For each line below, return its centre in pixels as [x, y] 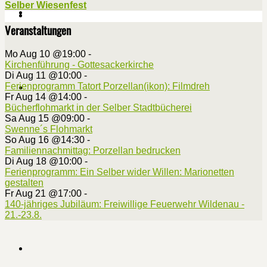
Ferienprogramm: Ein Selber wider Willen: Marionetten [119, 172]
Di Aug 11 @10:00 [43, 76]
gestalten [24, 183]
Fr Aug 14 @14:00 [43, 97]
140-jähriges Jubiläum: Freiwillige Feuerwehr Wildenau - [125, 204]
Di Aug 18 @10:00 [44, 162]
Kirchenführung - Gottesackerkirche [79, 65]
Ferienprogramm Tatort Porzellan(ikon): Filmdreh [107, 86]
